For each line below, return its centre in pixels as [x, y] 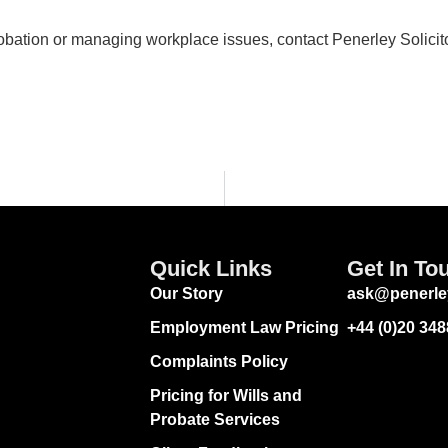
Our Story [186, 293]
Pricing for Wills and [225, 395]
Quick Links [210, 268]
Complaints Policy [218, 361]
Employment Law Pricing [244, 327]
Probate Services [214, 419]
